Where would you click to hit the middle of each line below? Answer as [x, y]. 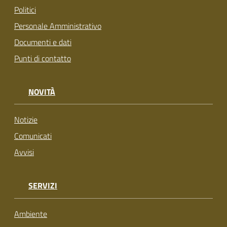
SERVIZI [43, 186]
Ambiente [31, 214]
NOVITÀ [42, 92]
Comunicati [33, 136]
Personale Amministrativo [58, 26]
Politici [25, 10]
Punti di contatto [43, 59]
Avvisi [24, 152]
